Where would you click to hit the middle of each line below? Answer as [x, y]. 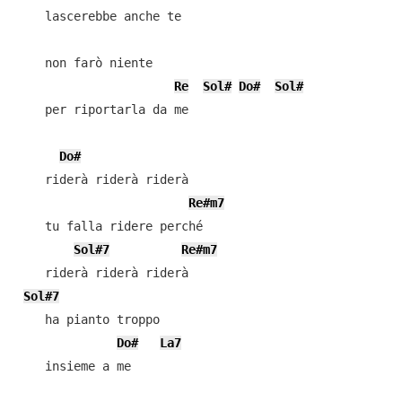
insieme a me [73, 366]
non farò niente [84, 63]
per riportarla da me [102, 109]
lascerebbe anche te [98, 16]
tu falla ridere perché [109, 226]
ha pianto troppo [87, 319]
